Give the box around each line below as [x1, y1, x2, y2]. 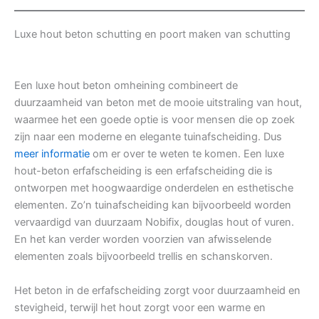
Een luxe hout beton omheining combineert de [14, 79, 238, 93]
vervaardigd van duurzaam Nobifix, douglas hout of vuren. [14, 216, 294, 229]
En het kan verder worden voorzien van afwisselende [14, 233, 271, 246]
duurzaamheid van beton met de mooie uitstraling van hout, [14, 96, 302, 110]
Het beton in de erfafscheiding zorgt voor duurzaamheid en [14, 284, 300, 298]
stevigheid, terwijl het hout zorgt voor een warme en [14, 301, 266, 315]
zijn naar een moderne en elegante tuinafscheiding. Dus [14, 130, 282, 144]
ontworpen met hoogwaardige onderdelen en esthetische [14, 182, 293, 195]
